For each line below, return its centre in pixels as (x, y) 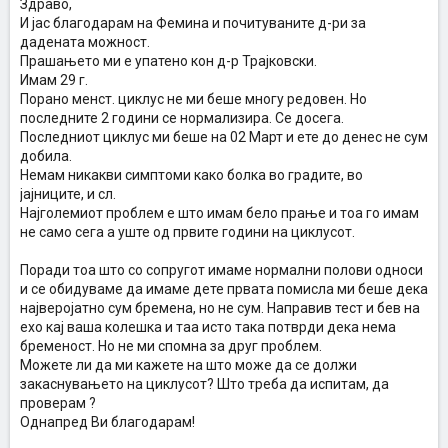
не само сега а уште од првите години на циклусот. (187, 232)
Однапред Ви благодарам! (107, 422)
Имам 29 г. (54, 80)
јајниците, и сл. (68, 194)
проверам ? (58, 403)
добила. (46, 156)
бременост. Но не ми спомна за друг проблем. (171, 346)
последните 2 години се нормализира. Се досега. (182, 118)
